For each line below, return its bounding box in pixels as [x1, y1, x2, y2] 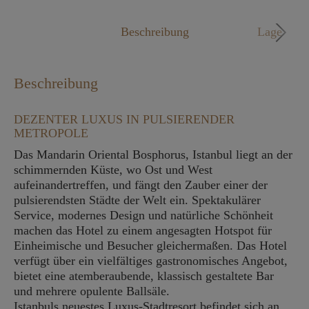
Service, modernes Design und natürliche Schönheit [14, 208, 273, 222]
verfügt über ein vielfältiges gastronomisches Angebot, [14, 254, 288, 268]
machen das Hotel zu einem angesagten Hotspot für [14, 223, 272, 237]
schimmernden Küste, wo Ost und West [14, 163, 212, 177]
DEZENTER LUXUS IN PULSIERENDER [14, 112, 235, 126]
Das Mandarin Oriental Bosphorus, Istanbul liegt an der [14, 148, 292, 161]
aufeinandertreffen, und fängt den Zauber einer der [14, 178, 268, 192]
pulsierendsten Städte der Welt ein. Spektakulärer [14, 193, 261, 207]
